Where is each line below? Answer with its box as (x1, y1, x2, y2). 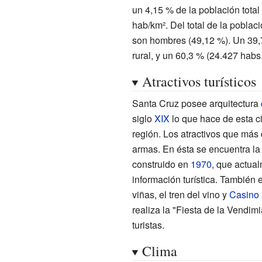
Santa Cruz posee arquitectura (132, 96, 261, 110)
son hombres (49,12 (132, 33, 215, 47)
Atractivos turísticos (142, 71, 256, 91)
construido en (132, 157, 191, 171)
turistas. (132, 218, 164, 232)
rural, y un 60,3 (132, 48, 194, 62)
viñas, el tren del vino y (132, 187, 229, 201)
